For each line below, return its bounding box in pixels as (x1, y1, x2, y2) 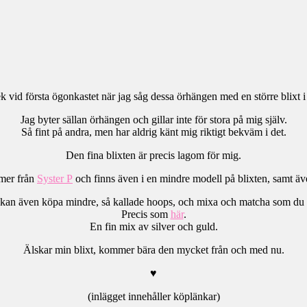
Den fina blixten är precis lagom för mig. (66, 149, 241, 161)
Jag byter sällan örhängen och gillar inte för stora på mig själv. (20, 113, 287, 125)
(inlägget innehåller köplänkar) (87, 290, 220, 302)
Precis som (121, 208, 171, 220)
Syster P (37, 172, 73, 184)
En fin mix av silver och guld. (89, 220, 218, 232)
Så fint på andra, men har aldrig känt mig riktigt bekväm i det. (21, 125, 286, 138)
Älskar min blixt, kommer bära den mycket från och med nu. (23, 243, 284, 256)
